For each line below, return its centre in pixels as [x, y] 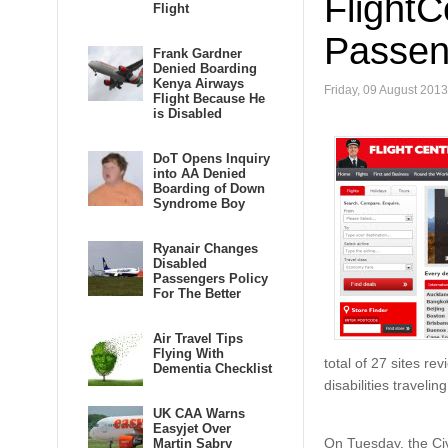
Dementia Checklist [212, 368]
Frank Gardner [197, 53]
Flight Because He [209, 98]
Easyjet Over [192, 428]
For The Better [197, 293]
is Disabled [187, 113]
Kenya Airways [198, 83]
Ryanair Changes [205, 248]
